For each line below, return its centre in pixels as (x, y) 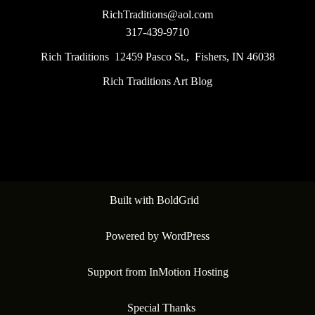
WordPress (186, 236)
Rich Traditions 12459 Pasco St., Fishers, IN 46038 (157, 57)
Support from (118, 272)
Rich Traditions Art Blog (157, 82)
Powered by (134, 236)
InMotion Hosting (188, 272)
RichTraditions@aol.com (157, 15)
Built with (133, 200)
